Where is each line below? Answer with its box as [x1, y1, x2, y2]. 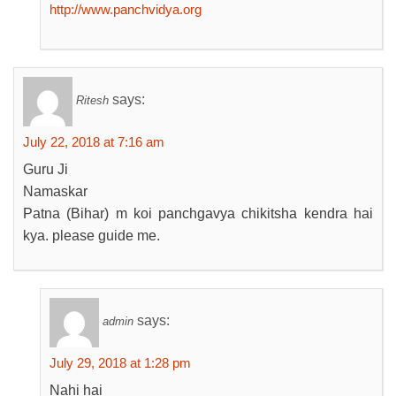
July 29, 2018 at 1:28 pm [49, 355, 191, 370]
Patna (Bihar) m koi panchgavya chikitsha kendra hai [23, 206, 373, 221]
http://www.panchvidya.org [49, 2, 202, 17]
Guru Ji [23, 162, 68, 177]
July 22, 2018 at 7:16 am [23, 134, 164, 149]
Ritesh [76, 94, 109, 108]
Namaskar [23, 184, 88, 199]
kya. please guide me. [23, 228, 160, 243]
